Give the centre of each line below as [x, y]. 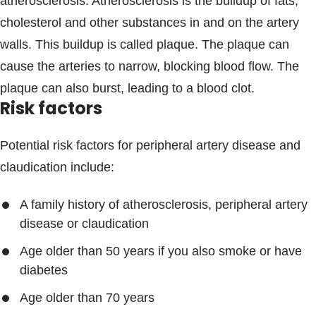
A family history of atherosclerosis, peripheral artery [164, 205]
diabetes [44, 270]
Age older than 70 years [87, 298]
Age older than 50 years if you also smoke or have [161, 251]
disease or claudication [84, 224]
